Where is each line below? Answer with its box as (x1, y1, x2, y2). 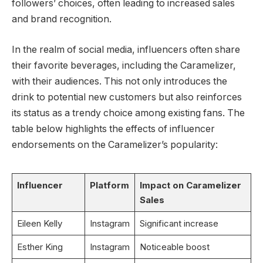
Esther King (16, 241, 63, 252)
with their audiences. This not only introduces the (12, 75, 227, 87)
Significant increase (139, 217, 218, 229)
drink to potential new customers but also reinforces (12, 91, 242, 103)
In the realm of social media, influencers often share (12, 43, 240, 55)
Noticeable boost (139, 241, 210, 252)
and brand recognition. (12, 14, 112, 25)
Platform (89, 179, 129, 191)
